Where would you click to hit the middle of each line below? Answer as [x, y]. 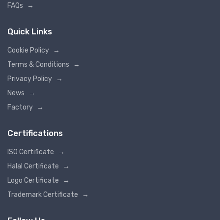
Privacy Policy [30, 79]
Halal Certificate [33, 166]
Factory [20, 108]
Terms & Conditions [38, 65]
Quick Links [30, 32]
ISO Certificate [31, 152]
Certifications [35, 133]
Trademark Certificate [43, 195]
